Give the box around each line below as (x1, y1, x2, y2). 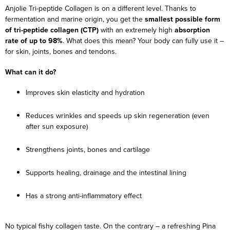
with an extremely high (99, 24, 175, 35)
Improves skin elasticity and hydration (26, 87, 145, 98)
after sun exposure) (26, 121, 88, 131)
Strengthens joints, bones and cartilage (26, 144, 150, 155)
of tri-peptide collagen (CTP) (5, 24, 99, 35)
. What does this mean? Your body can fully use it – (63, 35, 224, 46)
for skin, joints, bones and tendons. (5, 46, 117, 56)
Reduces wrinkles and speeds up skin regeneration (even (26, 110, 209, 121)
